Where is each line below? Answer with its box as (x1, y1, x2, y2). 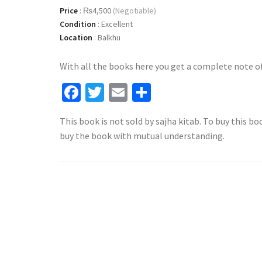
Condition (60, 19, 96, 29)
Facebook (81, 81, 156, 104)
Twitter (104, 81, 160, 104)
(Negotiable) (111, 5, 156, 16)
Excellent (99, 19, 133, 29)
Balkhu (96, 32, 120, 43)
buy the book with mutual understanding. (60, 130, 226, 142)
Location (60, 32, 92, 43)
